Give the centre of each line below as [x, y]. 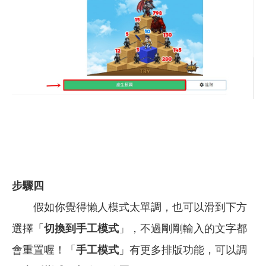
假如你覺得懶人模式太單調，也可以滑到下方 [129, 208]
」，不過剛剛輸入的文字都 [183, 229]
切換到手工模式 [81, 229]
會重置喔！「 [44, 250]
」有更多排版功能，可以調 [183, 250]
